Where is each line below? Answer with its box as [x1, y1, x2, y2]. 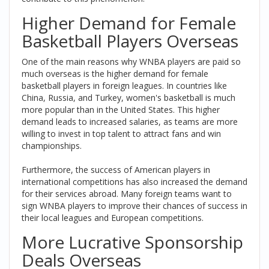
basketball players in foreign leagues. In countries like [22, 80, 227, 92]
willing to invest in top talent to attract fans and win [22, 128, 221, 140]
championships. [22, 140, 82, 152]
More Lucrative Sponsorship [22, 231, 243, 254]
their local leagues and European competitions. [22, 212, 204, 224]
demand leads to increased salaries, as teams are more [22, 116, 238, 128]
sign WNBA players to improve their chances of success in [22, 200, 247, 212]
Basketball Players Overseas [22, 29, 238, 53]
